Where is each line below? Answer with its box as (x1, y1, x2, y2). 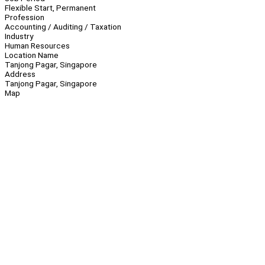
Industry (5, 31, 33, 41)
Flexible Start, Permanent (5, 3, 96, 13)
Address (5, 69, 35, 79)
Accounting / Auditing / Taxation (5, 22, 121, 32)
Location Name (5, 50, 59, 60)
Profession (5, 12, 44, 22)
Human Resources (5, 41, 70, 51)
